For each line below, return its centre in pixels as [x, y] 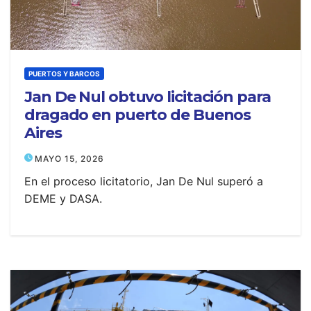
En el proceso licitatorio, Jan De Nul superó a [144, 181]
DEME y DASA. [63, 199]
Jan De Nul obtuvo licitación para [148, 97]
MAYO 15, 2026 [69, 159]
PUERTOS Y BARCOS [64, 74]
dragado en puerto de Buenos [138, 115]
